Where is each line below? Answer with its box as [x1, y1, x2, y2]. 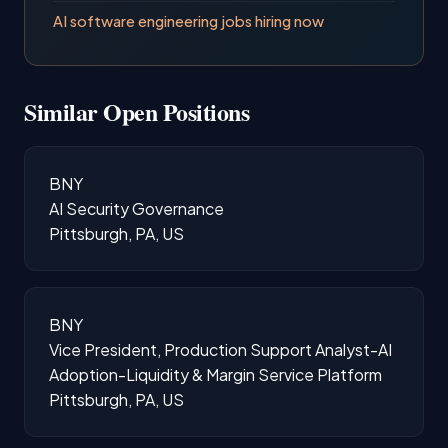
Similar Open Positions [24, 93, 250, 129]
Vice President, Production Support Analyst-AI [49, 338, 392, 360]
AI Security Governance [49, 197, 224, 219]
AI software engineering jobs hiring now [53, 11, 324, 30]
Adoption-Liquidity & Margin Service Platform [49, 363, 382, 385]
